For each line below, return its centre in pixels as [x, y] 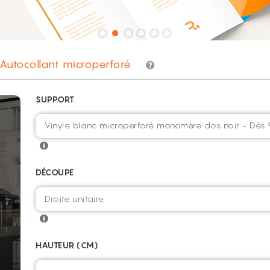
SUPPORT [55, 99]
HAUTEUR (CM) [67, 245]
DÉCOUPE [55, 172]
